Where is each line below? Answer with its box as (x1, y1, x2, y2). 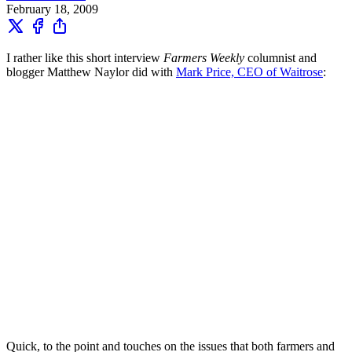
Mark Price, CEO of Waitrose (176, 64, 323, 79)
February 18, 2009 (6, 2, 98, 16)
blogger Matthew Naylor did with (6, 64, 176, 79)
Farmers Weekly (163, 50, 244, 64)
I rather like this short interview (6, 50, 163, 64)
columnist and (244, 50, 317, 64)
